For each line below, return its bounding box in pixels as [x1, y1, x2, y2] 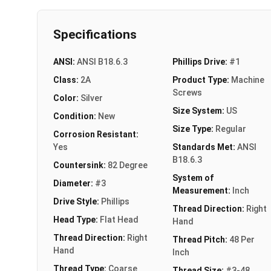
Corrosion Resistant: [53, 129, 139, 139]
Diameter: [53, 178, 95, 188]
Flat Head [100, 214, 139, 224]
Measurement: [172, 185, 232, 195]
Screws [172, 87, 202, 97]
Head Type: [53, 214, 100, 224]
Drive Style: [53, 196, 101, 206]
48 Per [229, 234, 255, 244]
